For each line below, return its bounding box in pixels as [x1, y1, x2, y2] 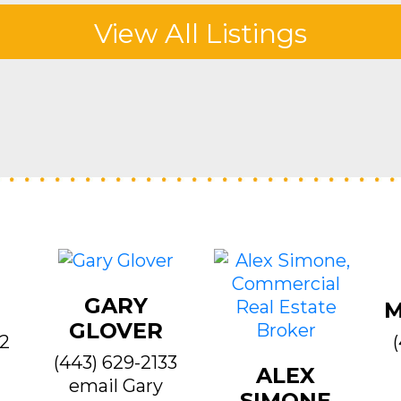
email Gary [68, 375, 163, 397]
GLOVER [68, 318, 163, 344]
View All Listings [94, 17, 307, 50]
